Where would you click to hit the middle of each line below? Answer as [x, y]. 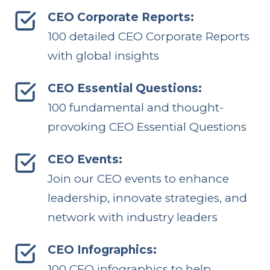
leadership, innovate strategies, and [147, 198]
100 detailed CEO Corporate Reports [148, 36]
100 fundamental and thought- [135, 107]
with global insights [103, 55]
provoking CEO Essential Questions [147, 127]
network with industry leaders [132, 217]
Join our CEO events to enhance [138, 178]
